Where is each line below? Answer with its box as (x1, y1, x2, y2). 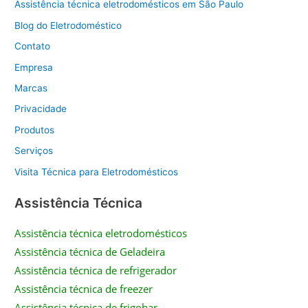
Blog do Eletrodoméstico (14, 19, 122, 31)
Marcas (14, 82, 48, 94)
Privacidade (14, 103, 67, 115)
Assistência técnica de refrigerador (14, 263, 177, 278)
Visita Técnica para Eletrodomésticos (14, 166, 179, 177)
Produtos (14, 124, 55, 135)
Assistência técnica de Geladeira (14, 245, 166, 259)
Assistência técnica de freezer (14, 282, 153, 296)
